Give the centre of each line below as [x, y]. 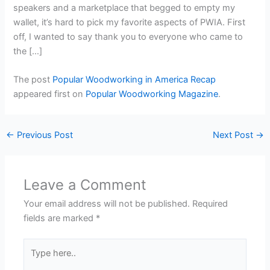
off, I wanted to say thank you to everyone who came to [128, 36]
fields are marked [60, 218]
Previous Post [43, 135]
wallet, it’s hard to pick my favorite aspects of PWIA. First [130, 22]
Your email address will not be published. [107, 203]
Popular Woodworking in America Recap [134, 80]
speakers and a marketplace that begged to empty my [124, 8]
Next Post [234, 135]
